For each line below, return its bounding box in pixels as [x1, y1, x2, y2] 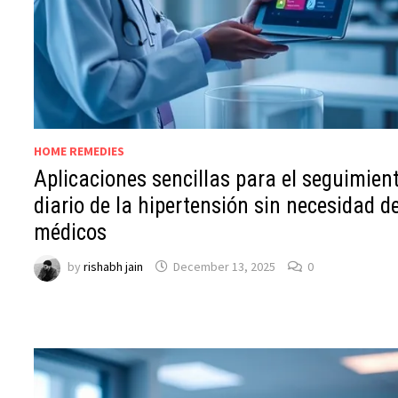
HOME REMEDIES [34, 142, 125, 159]
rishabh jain [84, 259, 144, 275]
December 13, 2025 [173, 259, 276, 275]
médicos [34, 219, 107, 245]
